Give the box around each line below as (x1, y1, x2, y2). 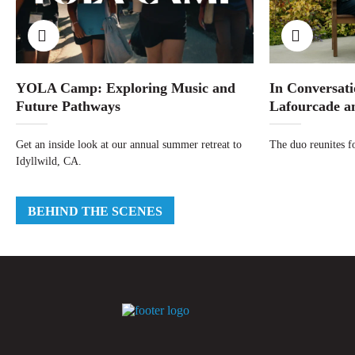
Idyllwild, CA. (16, 155, 82, 167)
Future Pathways (16, 98, 120, 114)
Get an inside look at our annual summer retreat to (16, 139, 242, 151)
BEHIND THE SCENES (28, 204, 162, 218)
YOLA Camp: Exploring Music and (16, 80, 235, 96)
